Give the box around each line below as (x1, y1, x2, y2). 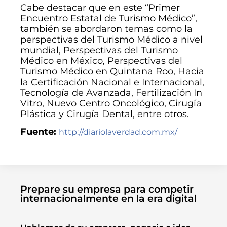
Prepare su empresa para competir (20, 183, 194, 195)
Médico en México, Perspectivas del (20, 55, 182, 66)
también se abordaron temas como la (20, 23, 193, 34)
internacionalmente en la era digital (20, 192, 197, 204)
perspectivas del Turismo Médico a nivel (20, 33, 203, 45)
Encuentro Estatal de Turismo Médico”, (20, 12, 197, 24)
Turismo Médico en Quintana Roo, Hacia (20, 65, 204, 77)
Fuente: (20, 126, 59, 137)
